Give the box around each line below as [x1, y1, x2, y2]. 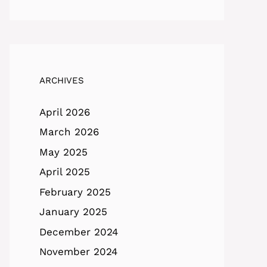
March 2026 [39, 126, 99, 138]
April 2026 [39, 105, 90, 118]
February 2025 [39, 185, 111, 198]
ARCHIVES [39, 74, 84, 86]
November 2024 [39, 246, 117, 258]
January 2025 [39, 206, 107, 218]
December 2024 [39, 225, 118, 238]
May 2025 [39, 145, 88, 158]
